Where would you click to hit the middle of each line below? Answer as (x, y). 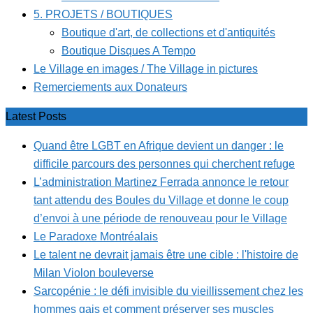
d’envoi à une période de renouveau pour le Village (160, 219)
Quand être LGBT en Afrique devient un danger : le (159, 146)
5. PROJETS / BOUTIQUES (103, 15)
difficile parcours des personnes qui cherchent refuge (164, 164)
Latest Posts (36, 117)
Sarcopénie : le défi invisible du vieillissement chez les (168, 291)
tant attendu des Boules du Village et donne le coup (161, 201)
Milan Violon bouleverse (94, 273)
